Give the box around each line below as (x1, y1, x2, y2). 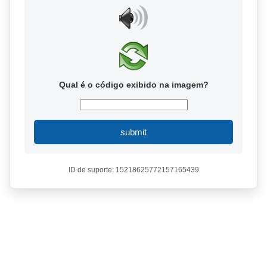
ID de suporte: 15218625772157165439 (68, 166, 199, 174)
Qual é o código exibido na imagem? (58, 80, 209, 89)
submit (120, 127, 147, 137)
